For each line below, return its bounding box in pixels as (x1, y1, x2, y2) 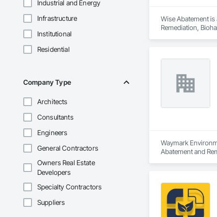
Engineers (37, 128, 68, 137)
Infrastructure (37, 14, 77, 23)
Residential (37, 45, 70, 54)
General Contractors (37, 144, 98, 153)
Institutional (37, 30, 72, 38)
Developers (37, 168, 71, 177)
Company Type (23, 78, 71, 87)
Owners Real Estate (37, 158, 95, 167)
